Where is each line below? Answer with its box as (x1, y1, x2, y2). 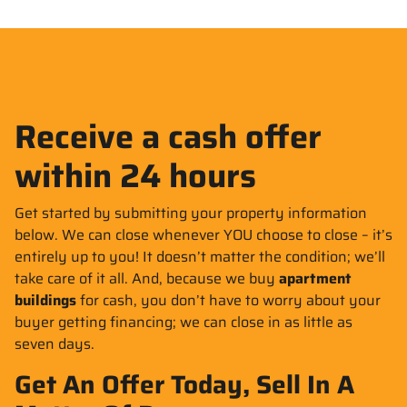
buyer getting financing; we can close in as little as (15, 310, 352, 333)
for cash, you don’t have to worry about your (76, 288, 381, 312)
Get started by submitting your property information (15, 201, 367, 224)
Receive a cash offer (15, 110, 322, 163)
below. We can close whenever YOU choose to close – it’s (15, 223, 392, 246)
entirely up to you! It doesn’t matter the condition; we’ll (15, 244, 385, 268)
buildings (15, 288, 76, 312)
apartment (279, 266, 352, 290)
